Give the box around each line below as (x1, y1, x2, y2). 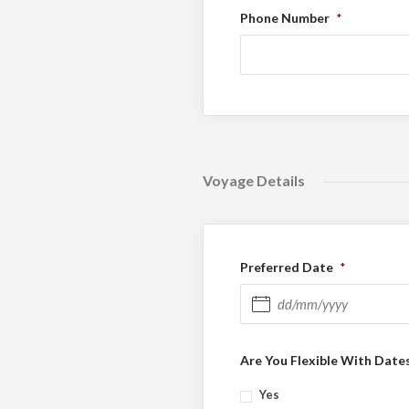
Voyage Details (203, 171, 305, 189)
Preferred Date (240, 258, 333, 275)
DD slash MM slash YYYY (239, 333, 279, 348)
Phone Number (240, 9, 330, 26)
